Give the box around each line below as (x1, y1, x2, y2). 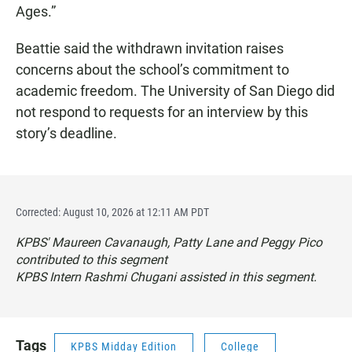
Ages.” (16, 2, 56, 20)
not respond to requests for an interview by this (16, 103, 308, 120)
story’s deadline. (16, 124, 117, 141)
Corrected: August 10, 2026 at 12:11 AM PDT (16, 205, 209, 218)
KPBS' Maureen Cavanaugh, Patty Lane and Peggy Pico (16, 234, 322, 250)
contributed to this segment (16, 251, 167, 267)
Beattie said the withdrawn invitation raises (16, 39, 284, 57)
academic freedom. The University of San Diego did (16, 82, 335, 99)
